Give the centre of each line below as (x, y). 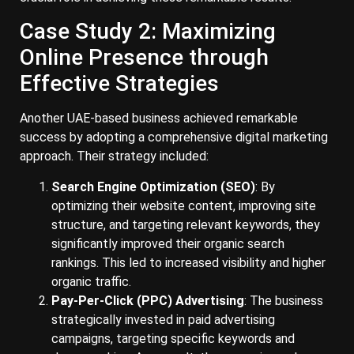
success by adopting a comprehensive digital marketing (174, 137)
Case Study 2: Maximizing (148, 32)
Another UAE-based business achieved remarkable (159, 119)
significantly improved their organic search (168, 243)
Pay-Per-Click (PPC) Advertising (148, 300)
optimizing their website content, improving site (184, 205)
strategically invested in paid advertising (163, 319)
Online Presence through (144, 58)
